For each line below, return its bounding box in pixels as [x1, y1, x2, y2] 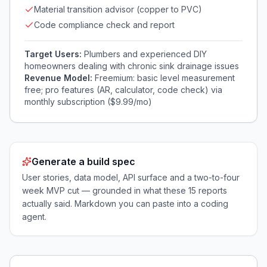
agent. [22, 212, 46, 222]
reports [198, 185, 227, 195]
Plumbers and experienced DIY [84, 49, 207, 59]
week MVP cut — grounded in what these [22, 185, 188, 195]
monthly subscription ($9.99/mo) [24, 97, 152, 107]
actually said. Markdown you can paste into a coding [22, 198, 228, 209]
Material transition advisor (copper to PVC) [34, 4, 202, 14]
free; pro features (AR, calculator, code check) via [24, 85, 222, 95]
